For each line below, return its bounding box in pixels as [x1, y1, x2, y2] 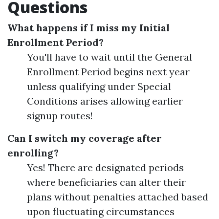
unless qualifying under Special [27, 80, 171, 92]
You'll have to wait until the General [27, 51, 192, 63]
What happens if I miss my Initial [7, 22, 170, 34]
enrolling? [7, 147, 59, 159]
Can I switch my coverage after [7, 132, 162, 144]
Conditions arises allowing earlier [27, 95, 183, 107]
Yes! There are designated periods [27, 161, 184, 174]
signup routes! [27, 109, 93, 122]
